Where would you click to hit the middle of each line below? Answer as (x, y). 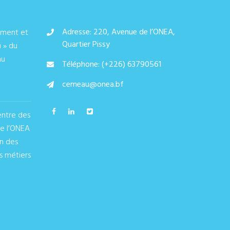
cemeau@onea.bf (93, 85)
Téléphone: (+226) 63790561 (112, 65)
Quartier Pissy (86, 45)
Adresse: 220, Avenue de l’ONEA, (119, 32)
